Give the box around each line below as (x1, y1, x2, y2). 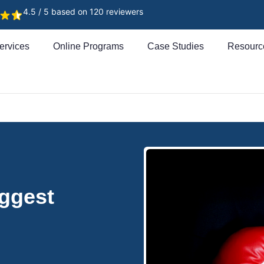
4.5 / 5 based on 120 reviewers (23, 6, 143, 16)
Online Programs (53, 41, 124, 52)
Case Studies (147, 41, 204, 52)
